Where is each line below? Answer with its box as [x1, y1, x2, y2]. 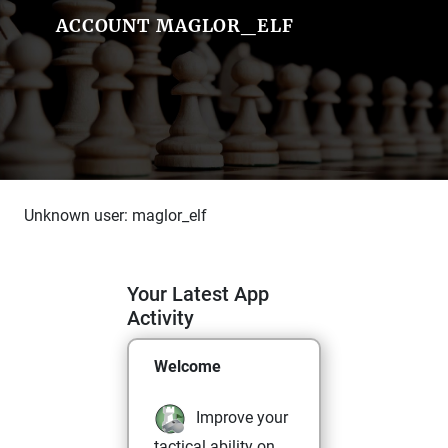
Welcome [154, 357, 221, 376]
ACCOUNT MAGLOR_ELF [55, 14, 294, 37]
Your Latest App [127, 282, 269, 306]
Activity [127, 306, 194, 330]
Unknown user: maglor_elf [24, 206, 207, 225]
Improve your [196, 408, 288, 428]
